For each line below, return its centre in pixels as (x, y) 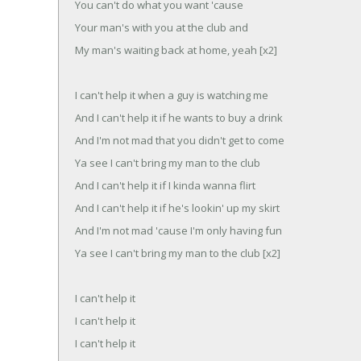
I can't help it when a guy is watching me (172, 95)
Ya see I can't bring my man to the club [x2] (178, 253)
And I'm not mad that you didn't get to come (180, 140)
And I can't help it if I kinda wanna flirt (165, 185)
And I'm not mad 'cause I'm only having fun (178, 230)
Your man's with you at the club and (162, 27)
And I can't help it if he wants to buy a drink (179, 117)
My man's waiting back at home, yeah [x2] (176, 50)
